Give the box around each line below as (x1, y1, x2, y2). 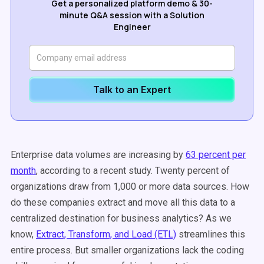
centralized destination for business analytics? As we (11, 213, 232, 224)
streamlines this (176, 229, 245, 240)
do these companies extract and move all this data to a (11, 197, 235, 208)
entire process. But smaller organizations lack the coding (11, 245, 244, 256)
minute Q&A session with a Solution (60, 9, 204, 21)
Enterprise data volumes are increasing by (11, 149, 186, 160)
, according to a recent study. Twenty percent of (36, 165, 230, 176)
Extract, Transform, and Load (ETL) (36, 229, 176, 240)
